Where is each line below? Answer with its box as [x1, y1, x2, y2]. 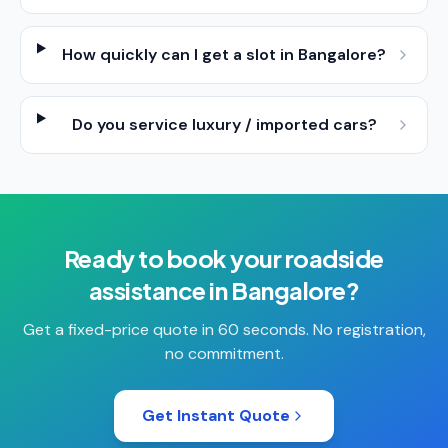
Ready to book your [63, 243, 285, 273]
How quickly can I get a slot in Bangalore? [62, 44, 387, 65]
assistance [88, 275, 206, 305]
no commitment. [164, 343, 284, 364]
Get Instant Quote [142, 405, 290, 426]
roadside [284, 243, 385, 273]
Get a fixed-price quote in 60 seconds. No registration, [22, 319, 426, 340]
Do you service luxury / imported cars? [71, 114, 377, 135]
